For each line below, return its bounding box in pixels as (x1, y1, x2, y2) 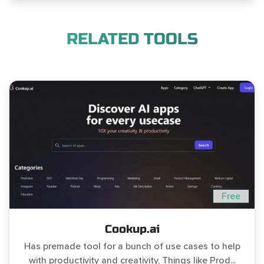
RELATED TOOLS (66, 29, 198, 49)
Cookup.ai (104, 222, 160, 236)
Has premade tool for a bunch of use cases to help (24, 240, 240, 253)
